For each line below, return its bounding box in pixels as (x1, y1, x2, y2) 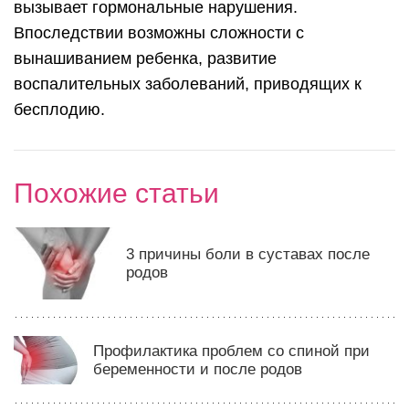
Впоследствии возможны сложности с (14, 24, 304, 43)
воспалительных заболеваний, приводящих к (14, 75, 362, 94)
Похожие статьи (14, 178, 219, 209)
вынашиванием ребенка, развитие (14, 49, 277, 68)
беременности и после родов (92, 360, 302, 378)
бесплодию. (14, 100, 105, 120)
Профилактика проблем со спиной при (92, 341, 370, 360)
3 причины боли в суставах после (125, 245, 370, 263)
